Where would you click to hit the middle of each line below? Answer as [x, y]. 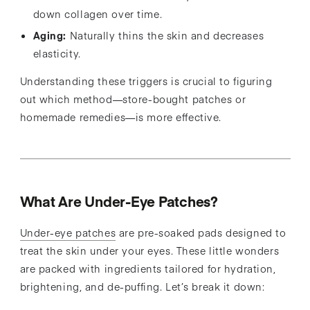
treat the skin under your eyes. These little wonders [149, 251]
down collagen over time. [98, 13]
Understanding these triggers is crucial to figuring [146, 81]
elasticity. [57, 53]
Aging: [49, 35]
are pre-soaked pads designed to [201, 233]
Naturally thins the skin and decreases [167, 35]
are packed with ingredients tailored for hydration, [148, 269]
